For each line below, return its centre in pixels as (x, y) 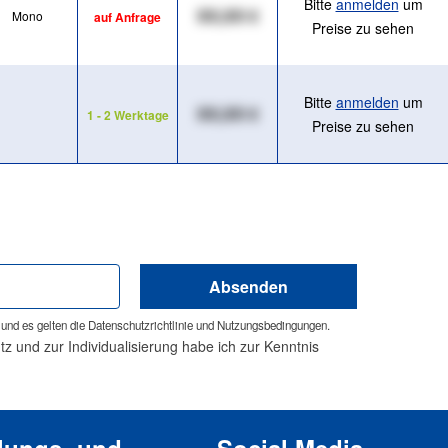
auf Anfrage (127, 17)
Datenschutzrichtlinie (140, 325)
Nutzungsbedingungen (272, 325)
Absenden (248, 286)
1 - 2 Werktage (127, 115)
